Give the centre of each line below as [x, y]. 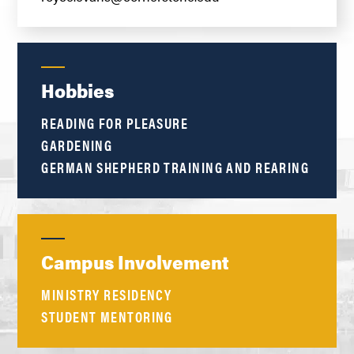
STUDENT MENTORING [107, 317]
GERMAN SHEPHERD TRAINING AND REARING [175, 168]
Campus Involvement [136, 262]
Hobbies [78, 90]
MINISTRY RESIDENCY [107, 295]
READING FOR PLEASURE [115, 123]
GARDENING [77, 145]
